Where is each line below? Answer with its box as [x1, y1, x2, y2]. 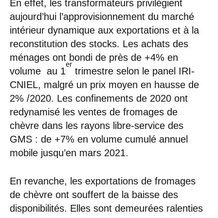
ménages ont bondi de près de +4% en [10, 52, 178, 63]
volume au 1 [10, 65, 66, 76]
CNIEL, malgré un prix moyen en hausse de [10, 79, 199, 90]
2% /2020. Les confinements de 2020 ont [10, 92, 188, 104]
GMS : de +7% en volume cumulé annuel [10, 133, 188, 145]
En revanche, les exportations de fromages [10, 175, 196, 186]
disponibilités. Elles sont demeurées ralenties [10, 202, 203, 214]
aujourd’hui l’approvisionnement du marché [10, 11, 194, 22]
